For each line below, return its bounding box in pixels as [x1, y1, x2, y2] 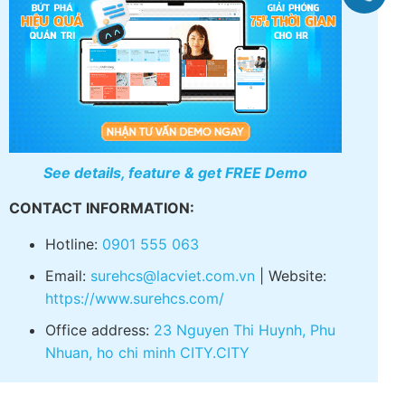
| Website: [255, 359, 326, 378]
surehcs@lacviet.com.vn [90, 359, 255, 378]
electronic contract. [45, 3, 179, 22]
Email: [45, 359, 90, 378]
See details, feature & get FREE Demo [36, 256, 301, 275]
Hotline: [45, 327, 102, 346]
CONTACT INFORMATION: [9, 292, 194, 311]
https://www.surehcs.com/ [45, 381, 224, 400]
